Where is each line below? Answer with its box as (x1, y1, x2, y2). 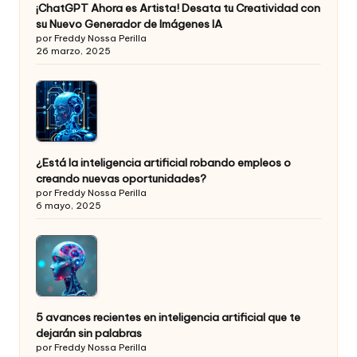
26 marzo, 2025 (36, 45, 111, 57)
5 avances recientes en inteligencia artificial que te (36, 310, 300, 325)
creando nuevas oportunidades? (36, 171, 206, 186)
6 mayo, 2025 (36, 200, 101, 212)
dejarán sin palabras (36, 326, 142, 341)
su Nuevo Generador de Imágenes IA (36, 17, 222, 32)
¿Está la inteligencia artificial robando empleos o (36, 155, 291, 171)
